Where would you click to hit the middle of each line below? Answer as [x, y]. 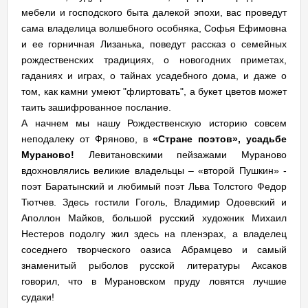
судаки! [38, 297]
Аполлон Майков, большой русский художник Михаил [154, 218]
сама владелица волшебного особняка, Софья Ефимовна [154, 28]
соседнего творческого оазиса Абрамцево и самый [154, 250]
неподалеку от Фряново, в [87, 139]
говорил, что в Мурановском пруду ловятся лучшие [154, 281]
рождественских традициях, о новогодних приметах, [154, 60]
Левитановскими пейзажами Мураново [188, 155]
